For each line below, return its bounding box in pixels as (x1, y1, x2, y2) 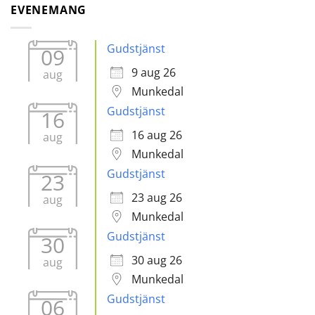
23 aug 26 (131, 189, 182, 205)
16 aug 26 (131, 127, 182, 143)
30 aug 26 (131, 252, 182, 268)
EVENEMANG (11, 2, 87, 18)
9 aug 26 (131, 64, 176, 80)
